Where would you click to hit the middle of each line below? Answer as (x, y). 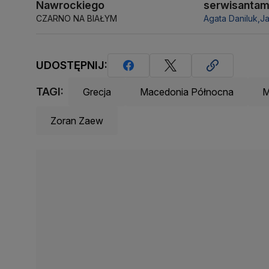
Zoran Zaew (77, 120)
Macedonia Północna (187, 92)
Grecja (97, 92)
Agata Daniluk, (232, 18)
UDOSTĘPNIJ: (72, 65)
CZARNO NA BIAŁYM (77, 18)
